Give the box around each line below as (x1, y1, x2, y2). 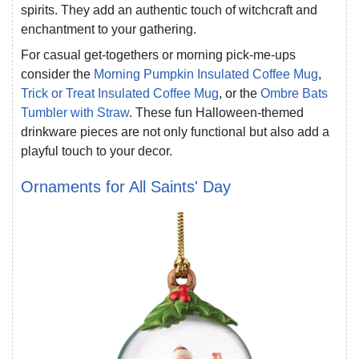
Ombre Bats (260, 86, 328, 100)
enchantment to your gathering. (21, 22, 196, 36)
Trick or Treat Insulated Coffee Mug (21, 86, 219, 100)
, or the (219, 86, 260, 100)
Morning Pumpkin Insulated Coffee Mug (94, 67, 318, 81)
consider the (21, 67, 94, 81)
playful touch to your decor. (21, 143, 172, 158)
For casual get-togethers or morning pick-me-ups (21, 47, 296, 62)
